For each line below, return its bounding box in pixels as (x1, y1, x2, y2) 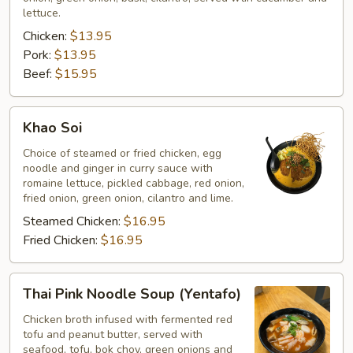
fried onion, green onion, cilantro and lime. (23, 191, 233, 206)
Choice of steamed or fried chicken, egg (23, 146, 221, 161)
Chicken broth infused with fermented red (23, 312, 232, 327)
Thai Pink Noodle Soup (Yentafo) (23, 284, 241, 303)
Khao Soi (23, 118, 82, 137)
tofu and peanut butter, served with (23, 327, 203, 342)
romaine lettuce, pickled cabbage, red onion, (23, 176, 244, 191)
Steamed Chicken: (23, 213, 124, 230)
